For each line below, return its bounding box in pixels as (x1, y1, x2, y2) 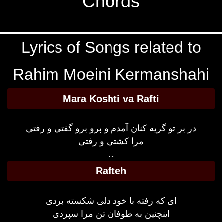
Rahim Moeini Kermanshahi (13, 65, 209, 83)
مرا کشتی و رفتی (78, 136, 144, 146)
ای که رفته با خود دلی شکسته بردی (45, 195, 177, 206)
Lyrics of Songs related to (21, 38, 201, 56)
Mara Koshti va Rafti (63, 93, 159, 104)
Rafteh (96, 166, 126, 176)
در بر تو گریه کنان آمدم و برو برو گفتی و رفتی (26, 123, 196, 133)
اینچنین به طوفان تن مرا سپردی (52, 208, 170, 219)
